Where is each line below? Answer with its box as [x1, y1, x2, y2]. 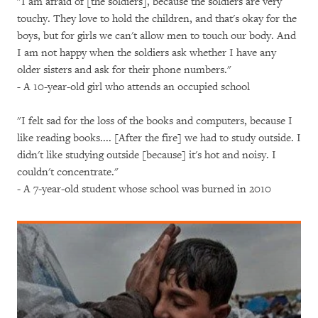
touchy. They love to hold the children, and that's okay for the [17, 12, 297, 26]
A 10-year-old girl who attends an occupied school [23, 80, 250, 94]
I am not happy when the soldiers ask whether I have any [17, 46, 276, 60]
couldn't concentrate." [17, 165, 119, 179]
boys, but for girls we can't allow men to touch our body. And [17, 29, 296, 43]
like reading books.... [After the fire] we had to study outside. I [17, 131, 301, 145]
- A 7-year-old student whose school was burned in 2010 [17, 182, 271, 196]
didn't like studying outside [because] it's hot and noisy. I [17, 148, 276, 162]
